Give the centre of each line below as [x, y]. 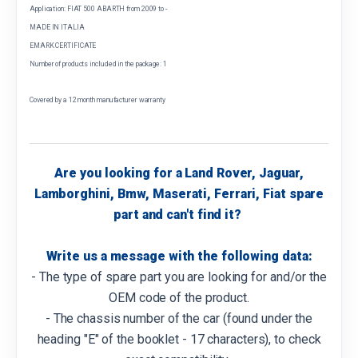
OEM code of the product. [179, 297]
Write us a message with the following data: [179, 256]
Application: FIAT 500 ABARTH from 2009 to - [98, 9]
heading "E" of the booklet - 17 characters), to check [179, 339]
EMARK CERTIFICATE [63, 45]
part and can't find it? [179, 214]
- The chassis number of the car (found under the [179, 318]
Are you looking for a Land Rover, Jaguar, [179, 173]
